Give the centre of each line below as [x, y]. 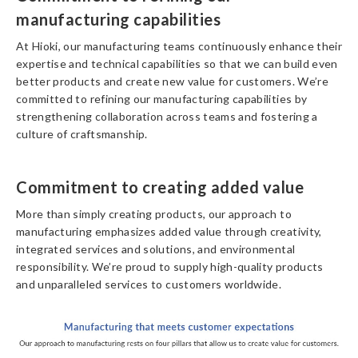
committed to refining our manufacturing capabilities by [162, 99]
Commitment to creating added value [160, 187]
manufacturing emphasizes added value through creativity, [169, 231]
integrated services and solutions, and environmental [156, 249]
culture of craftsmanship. [82, 134]
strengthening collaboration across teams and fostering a [167, 116]
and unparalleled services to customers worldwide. [149, 284]
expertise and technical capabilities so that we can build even [177, 64]
